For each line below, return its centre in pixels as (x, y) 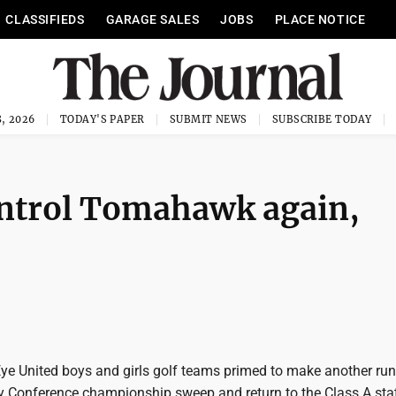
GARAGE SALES (152, 19)
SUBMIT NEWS (208, 119)
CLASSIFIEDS (45, 19)
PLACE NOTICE (320, 19)
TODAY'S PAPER (102, 119)
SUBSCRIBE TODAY (322, 119)
